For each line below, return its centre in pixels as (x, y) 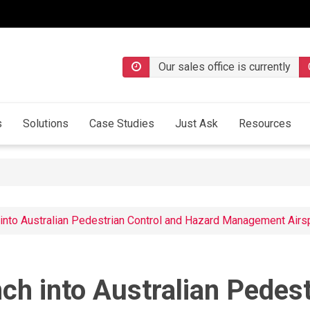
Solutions (46, 124)
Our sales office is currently (225, 67)
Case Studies (122, 124)
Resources (265, 124)
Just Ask (197, 124)
